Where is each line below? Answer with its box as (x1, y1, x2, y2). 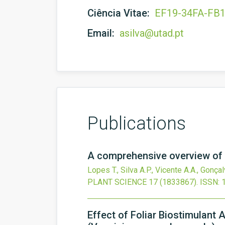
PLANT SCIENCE (87, 177, 147, 187)
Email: (87, 27, 117, 39)
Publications (87, 113, 186, 134)
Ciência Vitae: (87, 7, 152, 19)
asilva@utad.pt (120, 27, 184, 39)
